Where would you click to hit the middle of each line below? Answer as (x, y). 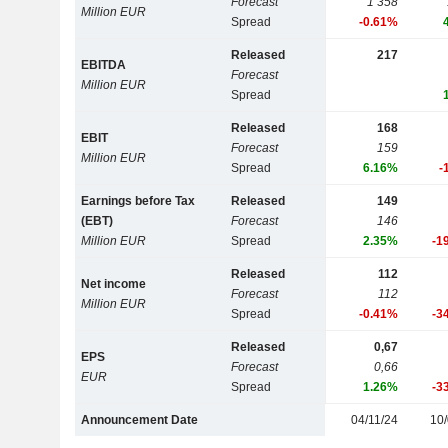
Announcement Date (140, 420)
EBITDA (104, 65)
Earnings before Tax (138, 201)
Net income (114, 284)
